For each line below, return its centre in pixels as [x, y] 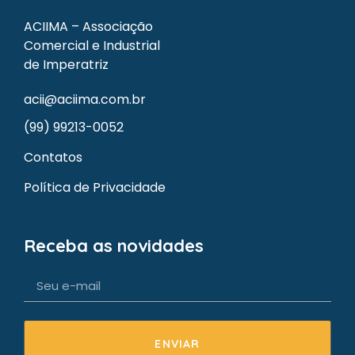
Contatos [53, 157]
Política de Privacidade [95, 187]
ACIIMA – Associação [88, 27]
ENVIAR [177, 344]
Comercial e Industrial [92, 46]
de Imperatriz [66, 65]
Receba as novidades [114, 245]
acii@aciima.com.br [85, 99]
